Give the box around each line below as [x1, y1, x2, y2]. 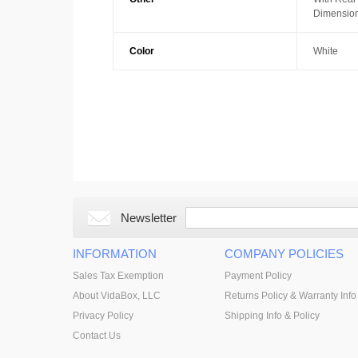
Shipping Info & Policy [224, 310, 320, 322]
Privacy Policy [72, 310, 133, 322]
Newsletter [120, 211, 177, 225]
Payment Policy [224, 270, 292, 282]
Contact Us [72, 330, 121, 342]
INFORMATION [72, 247, 157, 261]
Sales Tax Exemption [72, 270, 164, 282]
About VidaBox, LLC [72, 290, 161, 302]
